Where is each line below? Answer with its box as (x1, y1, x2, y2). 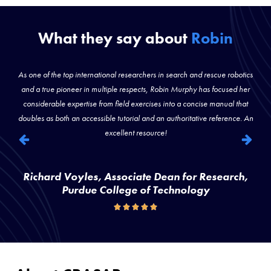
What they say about (38, 27, 191, 48)
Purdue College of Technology (61, 182, 210, 197)
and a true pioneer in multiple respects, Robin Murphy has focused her (21, 83, 250, 94)
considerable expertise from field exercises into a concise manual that (23, 97, 248, 109)
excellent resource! (104, 126, 167, 138)
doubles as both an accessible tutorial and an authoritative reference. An (18, 112, 253, 123)
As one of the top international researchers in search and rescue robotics (18, 68, 253, 80)
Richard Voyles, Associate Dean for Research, (23, 169, 248, 183)
